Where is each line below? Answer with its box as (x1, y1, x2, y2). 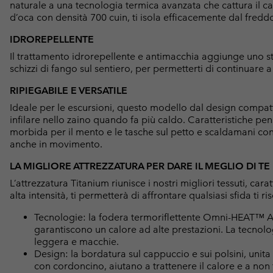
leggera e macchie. (34, 235, 119, 247)
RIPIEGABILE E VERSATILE (10, 84, 127, 96)
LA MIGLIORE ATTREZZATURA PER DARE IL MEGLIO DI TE (10, 160, 270, 172)
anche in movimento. (10, 138, 102, 150)
